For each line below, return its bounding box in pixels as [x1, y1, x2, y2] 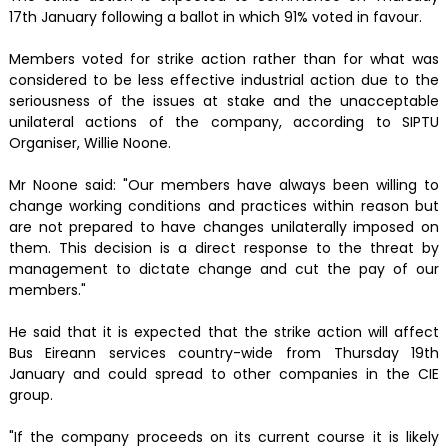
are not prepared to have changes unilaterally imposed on [8, 217, 440, 238]
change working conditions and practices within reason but [8, 196, 440, 217]
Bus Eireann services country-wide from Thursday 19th [8, 343, 440, 364]
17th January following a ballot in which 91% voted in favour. [8, 7, 422, 28]
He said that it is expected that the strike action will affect [8, 322, 440, 343]
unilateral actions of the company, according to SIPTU [8, 112, 440, 133]
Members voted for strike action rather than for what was [8, 49, 440, 70]
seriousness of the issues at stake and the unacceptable [8, 91, 440, 112]
